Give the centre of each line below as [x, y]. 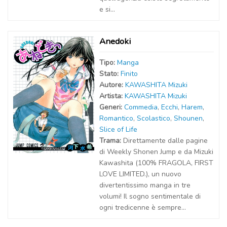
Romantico [116, 118]
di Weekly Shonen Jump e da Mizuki [156, 152]
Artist [108, 96]
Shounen [188, 118]
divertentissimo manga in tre [145, 185]
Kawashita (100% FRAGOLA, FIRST [156, 163]
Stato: [110, 74]
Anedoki [115, 41]
